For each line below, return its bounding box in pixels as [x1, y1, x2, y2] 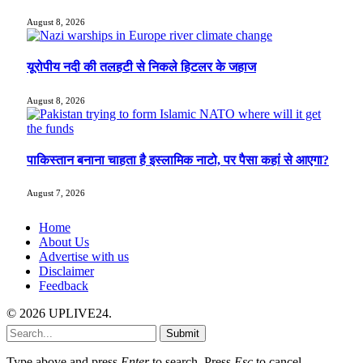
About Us [39, 235, 89, 250]
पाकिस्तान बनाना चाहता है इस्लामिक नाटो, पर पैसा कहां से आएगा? [27, 152, 329, 167]
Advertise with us [39, 250, 129, 264]
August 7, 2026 [27, 188, 85, 199]
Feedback [39, 279, 88, 293]
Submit [166, 327, 199, 340]
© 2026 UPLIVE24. [6, 306, 112, 321]
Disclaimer [39, 264, 94, 279]
